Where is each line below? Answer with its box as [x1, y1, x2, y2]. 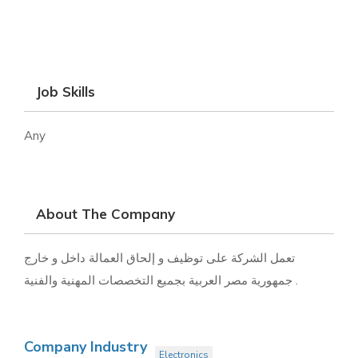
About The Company [36, 205, 175, 222]
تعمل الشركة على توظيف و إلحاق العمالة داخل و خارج [24, 249, 295, 265]
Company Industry [24, 336, 147, 356]
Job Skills [36, 82, 95, 100]
